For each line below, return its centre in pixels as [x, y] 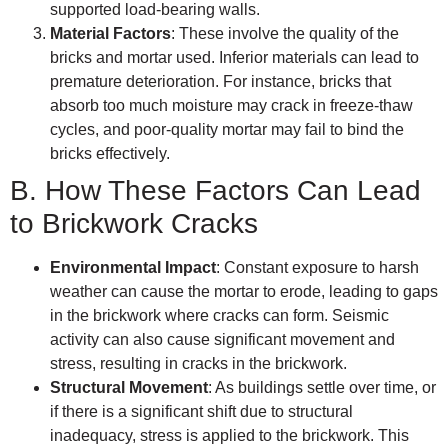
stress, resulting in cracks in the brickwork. [198, 364]
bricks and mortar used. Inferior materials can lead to [234, 58]
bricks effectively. [110, 154]
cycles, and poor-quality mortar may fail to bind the [227, 130]
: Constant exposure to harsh [317, 268]
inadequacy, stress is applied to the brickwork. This [229, 436]
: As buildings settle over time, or [322, 388]
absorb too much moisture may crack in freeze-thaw [231, 106]
